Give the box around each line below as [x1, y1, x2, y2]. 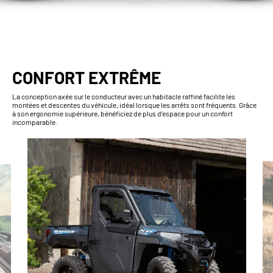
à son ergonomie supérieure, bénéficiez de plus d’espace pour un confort [12, 108, 233, 118]
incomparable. [12, 117, 57, 126]
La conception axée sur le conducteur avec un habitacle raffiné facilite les [12, 91, 235, 101]
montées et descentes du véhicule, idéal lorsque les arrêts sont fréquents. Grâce [12, 100, 257, 109]
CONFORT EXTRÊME [12, 66, 161, 88]
